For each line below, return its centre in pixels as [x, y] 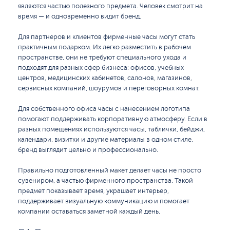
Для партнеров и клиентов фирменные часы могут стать [107, 37]
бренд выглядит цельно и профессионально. [88, 150]
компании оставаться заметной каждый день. [89, 212]
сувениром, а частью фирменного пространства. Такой [106, 181]
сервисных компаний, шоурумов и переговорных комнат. [109, 88]
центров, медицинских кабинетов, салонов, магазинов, [105, 78]
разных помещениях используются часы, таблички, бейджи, [111, 129]
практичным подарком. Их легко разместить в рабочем [104, 47]
